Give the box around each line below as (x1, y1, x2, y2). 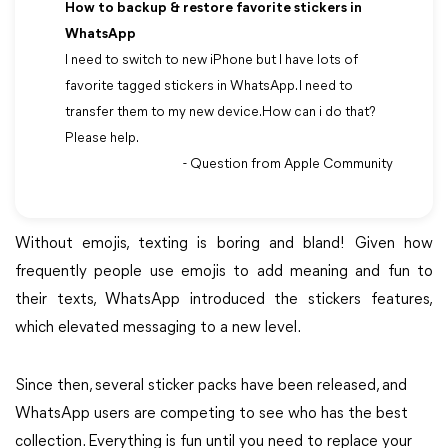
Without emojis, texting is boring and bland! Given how (15, 236, 433, 252)
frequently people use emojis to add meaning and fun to (15, 264, 433, 280)
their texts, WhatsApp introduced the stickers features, (15, 292, 433, 308)
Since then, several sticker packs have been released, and (15, 378, 407, 394)
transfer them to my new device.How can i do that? (65, 105, 376, 120)
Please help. (65, 131, 139, 146)
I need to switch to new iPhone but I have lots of (65, 53, 358, 68)
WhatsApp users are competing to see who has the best (15, 406, 408, 422)
